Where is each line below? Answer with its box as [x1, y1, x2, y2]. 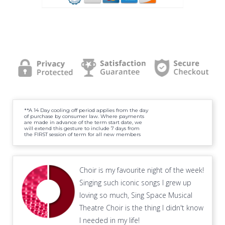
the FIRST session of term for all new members [24, 131, 141, 138]
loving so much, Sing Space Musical [79, 190, 193, 200]
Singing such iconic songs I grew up [79, 177, 192, 187]
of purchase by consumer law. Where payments [24, 113, 145, 120]
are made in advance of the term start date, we [24, 119, 143, 126]
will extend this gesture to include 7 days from [24, 125, 140, 132]
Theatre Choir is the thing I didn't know [79, 202, 204, 212]
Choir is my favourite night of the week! [79, 165, 204, 175]
